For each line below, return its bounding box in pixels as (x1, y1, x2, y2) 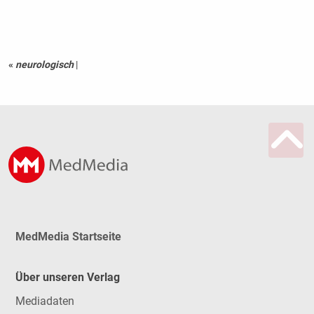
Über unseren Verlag (15, 271, 120, 285)
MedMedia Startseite (15, 229, 121, 243)
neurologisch (15, 59, 74, 71)
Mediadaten (15, 294, 74, 308)
